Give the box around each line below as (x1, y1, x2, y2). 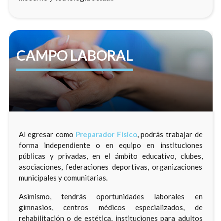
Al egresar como (18, 129, 76, 139)
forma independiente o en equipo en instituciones (18, 140, 203, 149)
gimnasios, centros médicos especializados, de (18, 202, 203, 212)
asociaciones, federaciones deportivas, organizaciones (18, 162, 203, 171)
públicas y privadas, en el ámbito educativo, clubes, (18, 151, 203, 160)
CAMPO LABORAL (16, 46, 133, 64)
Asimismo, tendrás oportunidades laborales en (18, 191, 203, 201)
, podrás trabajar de (137, 129, 203, 139)
